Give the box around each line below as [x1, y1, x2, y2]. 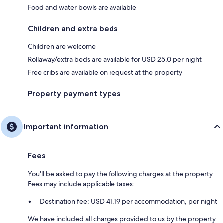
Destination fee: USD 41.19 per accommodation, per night [40, 196, 217, 206]
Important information [24, 121, 108, 131]
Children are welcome [28, 41, 96, 51]
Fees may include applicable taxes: [28, 179, 135, 188]
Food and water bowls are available [28, 2, 136, 12]
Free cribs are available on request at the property [28, 67, 182, 77]
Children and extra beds [28, 23, 117, 33]
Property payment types [28, 88, 120, 98]
